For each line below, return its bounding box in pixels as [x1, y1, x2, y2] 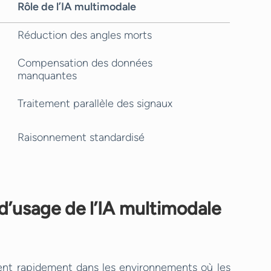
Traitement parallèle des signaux [18, 97, 172, 110]
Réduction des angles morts [18, 28, 152, 42]
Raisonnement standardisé [18, 131, 145, 144]
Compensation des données [18, 56, 152, 70]
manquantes [18, 69, 77, 82]
